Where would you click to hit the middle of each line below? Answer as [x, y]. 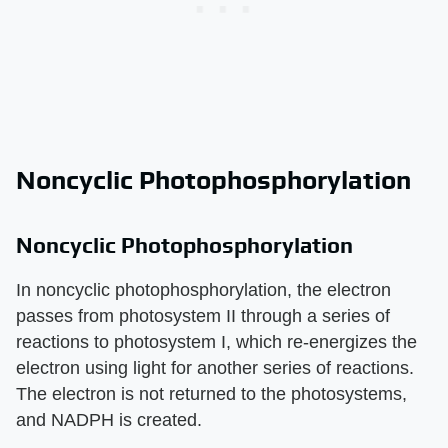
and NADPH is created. [109, 419]
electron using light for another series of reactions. [215, 367]
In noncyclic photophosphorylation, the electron [203, 289]
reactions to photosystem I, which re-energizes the [216, 341]
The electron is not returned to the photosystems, [211, 393]
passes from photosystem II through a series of [203, 315]
